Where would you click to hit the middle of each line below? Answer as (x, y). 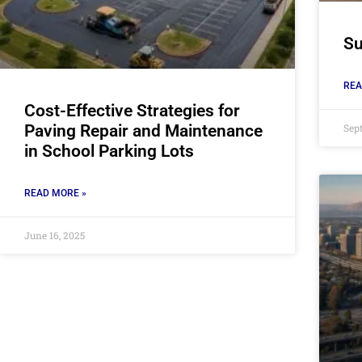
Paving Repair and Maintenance (143, 130)
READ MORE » (55, 193)
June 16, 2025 (55, 235)
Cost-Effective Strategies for (132, 110)
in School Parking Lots (109, 151)
